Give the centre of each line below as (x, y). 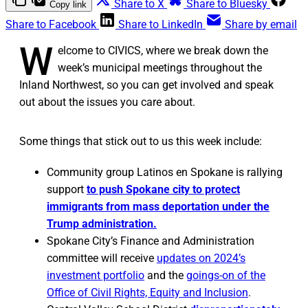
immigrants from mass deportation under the (158, 207)
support (65, 190)
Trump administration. (102, 224)
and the (165, 276)
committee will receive (102, 258)
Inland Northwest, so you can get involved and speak (146, 85)
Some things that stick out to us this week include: (141, 142)
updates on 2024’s (201, 258)
